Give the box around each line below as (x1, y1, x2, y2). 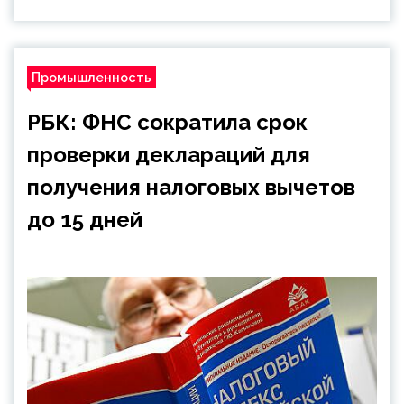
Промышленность (32, 69, 151, 85)
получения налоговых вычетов (27, 174, 355, 200)
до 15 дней (27, 207, 142, 233)
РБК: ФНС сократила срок (27, 109, 308, 135)
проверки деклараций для (27, 142, 310, 168)
